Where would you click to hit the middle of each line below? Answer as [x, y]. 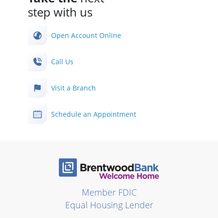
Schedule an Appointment [94, 114]
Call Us [63, 61]
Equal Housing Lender [109, 205]
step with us [60, 12]
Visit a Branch [74, 88]
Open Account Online [86, 35]
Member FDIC [109, 192]
